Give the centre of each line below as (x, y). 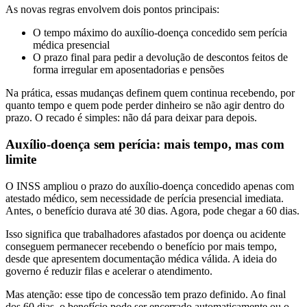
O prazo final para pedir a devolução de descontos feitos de (160, 58)
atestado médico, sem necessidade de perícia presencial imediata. (145, 198)
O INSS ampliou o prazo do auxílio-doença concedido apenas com (150, 186)
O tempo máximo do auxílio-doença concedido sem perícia (160, 33)
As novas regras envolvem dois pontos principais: (112, 10)
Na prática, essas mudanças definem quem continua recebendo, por (150, 93)
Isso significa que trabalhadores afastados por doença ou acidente (146, 234)
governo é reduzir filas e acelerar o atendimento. (109, 271)
